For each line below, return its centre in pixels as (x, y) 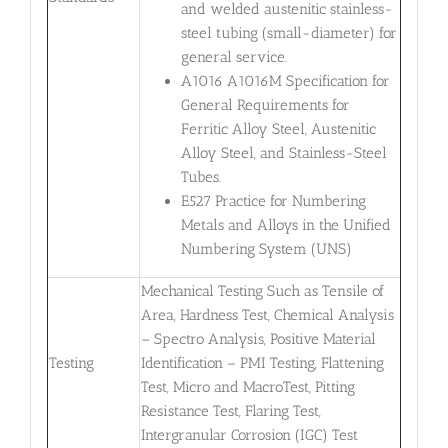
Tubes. (200, 177)
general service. (233, 57)
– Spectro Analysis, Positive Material (258, 338)
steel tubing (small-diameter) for (288, 33)
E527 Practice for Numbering (273, 201)
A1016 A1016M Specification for (285, 81)
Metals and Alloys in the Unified (285, 225)
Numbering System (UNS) (266, 249)
